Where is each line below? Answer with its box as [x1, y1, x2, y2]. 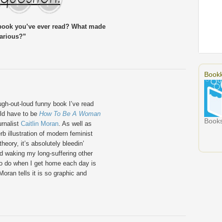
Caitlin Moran [21, 120, 58, 127]
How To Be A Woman [39, 110, 101, 117]
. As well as [58, 120, 92, 127]
